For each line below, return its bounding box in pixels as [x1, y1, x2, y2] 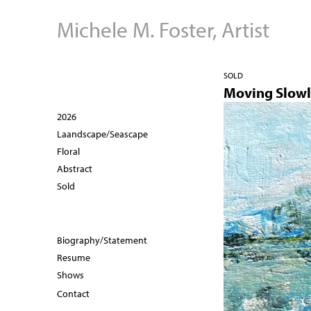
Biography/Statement [57, 233, 147, 246]
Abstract [57, 162, 92, 175]
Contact [57, 287, 90, 300]
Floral [57, 144, 80, 158]
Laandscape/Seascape [57, 127, 148, 140]
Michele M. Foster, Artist [57, 16, 269, 43]
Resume [57, 251, 90, 264]
